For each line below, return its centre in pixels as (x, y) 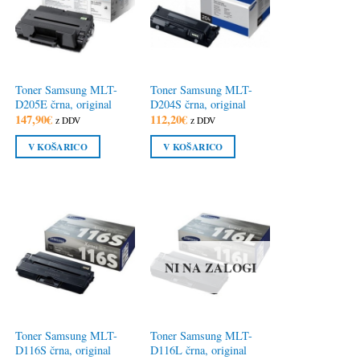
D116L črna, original (199, 350)
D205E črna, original (63, 104)
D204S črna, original (198, 104)
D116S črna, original (63, 350)
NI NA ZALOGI (210, 268)
